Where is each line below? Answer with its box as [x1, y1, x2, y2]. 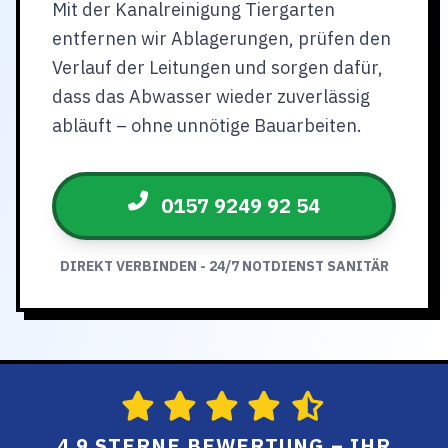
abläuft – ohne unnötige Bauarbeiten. [52, 114, 362, 137]
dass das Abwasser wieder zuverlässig [52, 85, 370, 108]
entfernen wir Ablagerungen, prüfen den [52, 27, 391, 50]
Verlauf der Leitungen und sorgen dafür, [52, 56, 383, 79]
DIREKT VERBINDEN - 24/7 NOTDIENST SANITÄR [59, 257, 389, 275]
